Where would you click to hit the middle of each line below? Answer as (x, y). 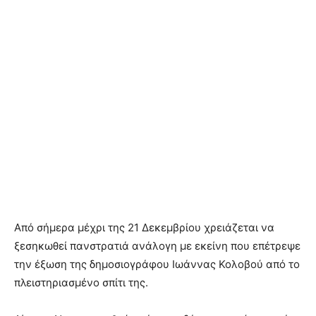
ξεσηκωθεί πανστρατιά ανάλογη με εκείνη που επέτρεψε (157, 246)
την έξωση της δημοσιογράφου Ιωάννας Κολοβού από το (157, 264)
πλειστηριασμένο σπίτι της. (81, 282)
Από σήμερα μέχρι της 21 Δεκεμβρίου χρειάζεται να (144, 227)
